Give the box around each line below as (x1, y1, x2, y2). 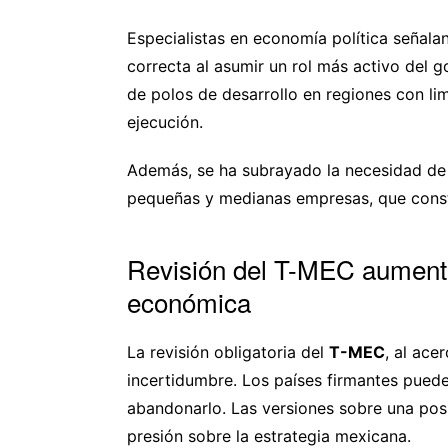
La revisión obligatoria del (127, 341, 329, 362)
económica (127, 282, 251, 320)
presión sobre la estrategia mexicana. (127, 425, 411, 446)
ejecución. (127, 111, 203, 132)
